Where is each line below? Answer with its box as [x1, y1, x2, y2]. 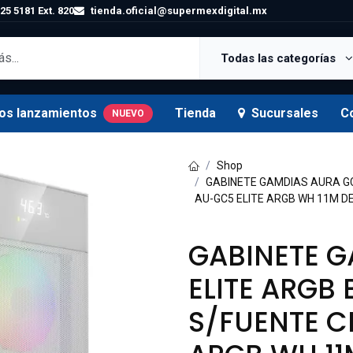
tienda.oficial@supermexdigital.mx [91, 5, 267, 17]
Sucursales [251, 106, 318, 121]
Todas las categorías [220, 51, 339, 65]
